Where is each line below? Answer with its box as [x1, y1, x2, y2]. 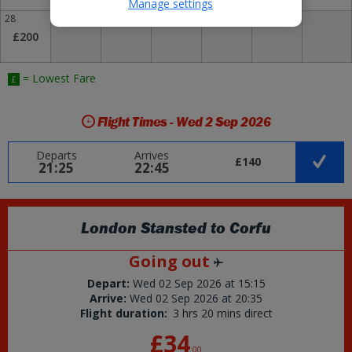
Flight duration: [79, 306, 167, 321]
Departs [35, 148, 77, 163]
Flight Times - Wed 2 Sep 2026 [94, 114, 271, 130]
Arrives [134, 148, 169, 163]
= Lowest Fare [20, 71, 96, 86]
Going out [129, 251, 214, 272]
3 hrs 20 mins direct [172, 306, 273, 321]
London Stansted [81, 219, 207, 237]
